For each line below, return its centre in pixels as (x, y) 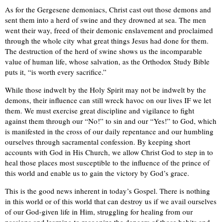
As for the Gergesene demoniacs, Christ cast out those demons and (108, 10)
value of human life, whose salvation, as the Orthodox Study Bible (107, 62)
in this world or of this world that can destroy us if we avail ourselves (111, 201)
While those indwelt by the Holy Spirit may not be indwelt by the (106, 90)
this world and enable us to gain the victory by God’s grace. (97, 173)
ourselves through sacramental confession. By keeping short (98, 142)
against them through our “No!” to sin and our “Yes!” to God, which (111, 121)
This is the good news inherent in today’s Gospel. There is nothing (108, 191)
